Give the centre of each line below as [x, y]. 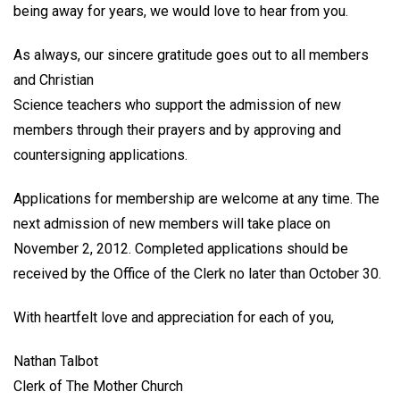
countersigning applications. [100, 155]
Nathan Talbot [56, 361]
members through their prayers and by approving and [177, 130]
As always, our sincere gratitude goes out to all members [191, 55]
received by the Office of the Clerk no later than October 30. [197, 273]
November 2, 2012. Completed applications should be [181, 248]
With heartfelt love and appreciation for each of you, [174, 317]
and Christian [54, 80]
